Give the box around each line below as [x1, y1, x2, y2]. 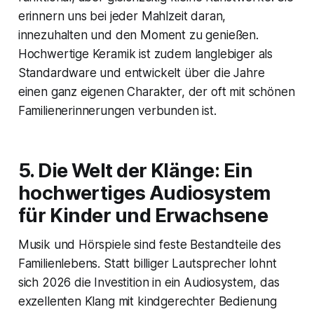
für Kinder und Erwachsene [18, 204, 268, 228]
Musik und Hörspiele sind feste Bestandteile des [18, 238, 281, 252]
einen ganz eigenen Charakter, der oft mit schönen [18, 85, 295, 100]
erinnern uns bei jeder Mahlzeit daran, [18, 9, 226, 24]
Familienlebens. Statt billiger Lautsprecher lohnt [18, 257, 277, 271]
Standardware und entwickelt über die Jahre [18, 66, 265, 81]
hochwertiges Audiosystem [18, 182, 271, 205]
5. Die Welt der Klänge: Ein [18, 159, 253, 183]
